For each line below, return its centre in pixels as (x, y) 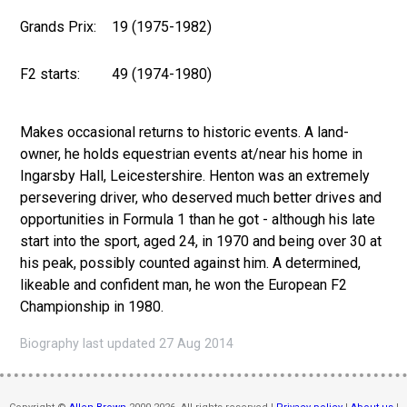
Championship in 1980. (92, 306)
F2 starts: (50, 74)
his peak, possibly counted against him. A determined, (191, 263)
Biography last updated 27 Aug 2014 (127, 343)
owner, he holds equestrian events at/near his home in (192, 154)
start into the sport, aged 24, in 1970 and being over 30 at (201, 241)
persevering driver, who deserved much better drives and (201, 197)
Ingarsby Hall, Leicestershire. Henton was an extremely (195, 175)
